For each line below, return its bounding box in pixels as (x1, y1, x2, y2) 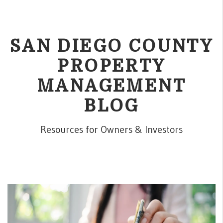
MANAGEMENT (37, 76, 186, 96)
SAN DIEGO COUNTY (9, 36, 214, 56)
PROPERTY (57, 56, 166, 76)
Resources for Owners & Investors (40, 123, 183, 135)
